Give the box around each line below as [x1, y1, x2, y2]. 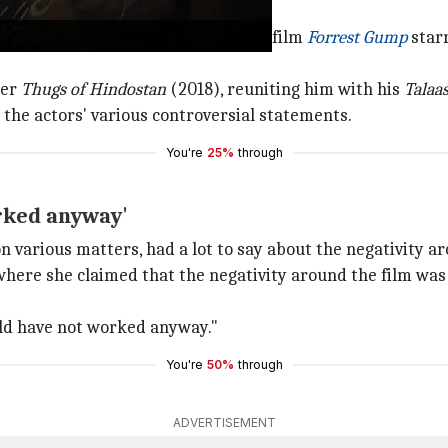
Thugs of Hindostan [21, 79, 166, 100]
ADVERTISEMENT [172, 415, 276, 430]
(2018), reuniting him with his [166, 79, 404, 100]
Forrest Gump [307, 27, 407, 48]
